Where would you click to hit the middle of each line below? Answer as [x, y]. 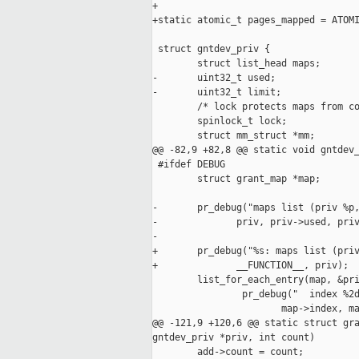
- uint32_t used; [214, 78]
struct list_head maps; [236, 64]
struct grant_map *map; [236, 179]
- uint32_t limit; [217, 93]
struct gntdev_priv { [211, 49]
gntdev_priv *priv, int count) [234, 338]
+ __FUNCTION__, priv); [250, 266]
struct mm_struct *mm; [234, 136]
